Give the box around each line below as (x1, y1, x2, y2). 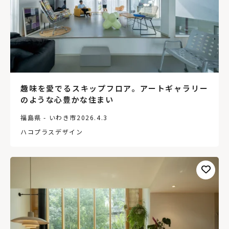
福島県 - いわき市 (20, 112, 77, 122)
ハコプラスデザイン (20, 127, 83, 136)
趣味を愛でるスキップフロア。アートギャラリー (20, 82, 209, 94)
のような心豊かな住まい (20, 94, 114, 105)
